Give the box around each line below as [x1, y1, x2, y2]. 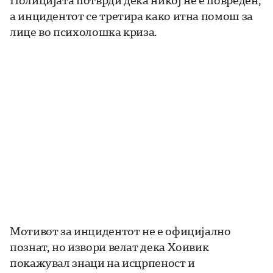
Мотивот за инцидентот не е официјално [10, 223, 231, 238]
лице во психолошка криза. [10, 24, 157, 39]
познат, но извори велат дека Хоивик [10, 239, 209, 254]
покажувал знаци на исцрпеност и [10, 255, 195, 270]
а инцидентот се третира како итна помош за [10, 8, 253, 23]
